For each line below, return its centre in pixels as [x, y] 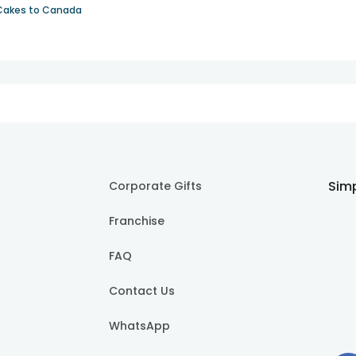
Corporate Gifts [156, 186]
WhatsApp [140, 326]
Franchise [137, 221]
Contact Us [142, 291]
